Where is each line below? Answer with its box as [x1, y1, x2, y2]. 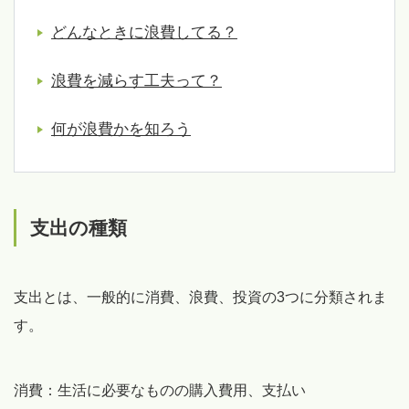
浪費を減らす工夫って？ [51, 72, 222, 90]
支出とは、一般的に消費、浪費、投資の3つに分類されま [14, 289, 387, 306]
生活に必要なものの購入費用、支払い [58, 383, 306, 399]
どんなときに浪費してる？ [51, 24, 237, 42]
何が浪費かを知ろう [51, 121, 191, 139]
